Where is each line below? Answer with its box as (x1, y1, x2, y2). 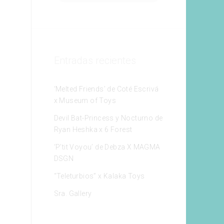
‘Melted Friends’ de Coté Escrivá (53, 84, 159, 93)
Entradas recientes (53, 54, 136, 66)
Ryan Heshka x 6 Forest (53, 125, 132, 133)
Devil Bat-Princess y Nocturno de (53, 113, 163, 122)
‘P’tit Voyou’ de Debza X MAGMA (53, 142, 160, 151)
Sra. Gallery (53, 189, 92, 197)
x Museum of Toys (53, 96, 116, 104)
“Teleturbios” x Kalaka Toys (53, 171, 145, 180)
